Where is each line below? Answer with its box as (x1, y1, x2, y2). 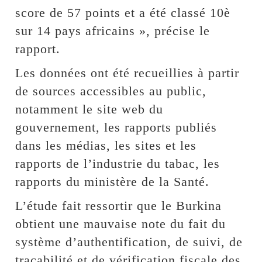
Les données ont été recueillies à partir (15, 65, 240, 81)
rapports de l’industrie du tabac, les (15, 156, 220, 171)
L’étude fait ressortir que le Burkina (15, 198, 222, 213)
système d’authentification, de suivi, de (15, 235, 243, 250)
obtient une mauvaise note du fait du (15, 216, 226, 232)
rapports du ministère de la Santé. (15, 174, 210, 189)
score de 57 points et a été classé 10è (15, 5, 231, 20)
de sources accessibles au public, (15, 84, 207, 99)
